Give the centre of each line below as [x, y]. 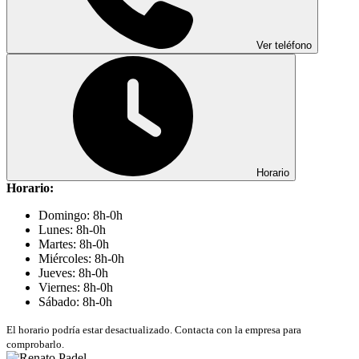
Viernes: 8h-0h [76, 288]
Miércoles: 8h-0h [81, 259]
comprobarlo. [35, 345]
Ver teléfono [282, 46]
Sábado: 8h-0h [75, 302]
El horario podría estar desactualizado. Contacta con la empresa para [154, 330]
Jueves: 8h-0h [73, 273]
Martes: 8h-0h [74, 244]
